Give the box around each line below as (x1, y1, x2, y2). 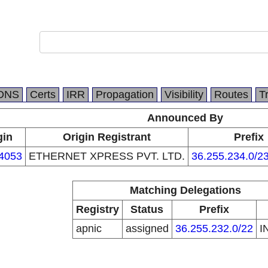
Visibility (165, 89, 203, 100)
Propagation (96, 89, 154, 100)
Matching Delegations (129, 184, 241, 196)
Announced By (147, 112, 223, 124)
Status (130, 203, 163, 215)
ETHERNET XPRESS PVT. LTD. (28, 150, 185, 162)
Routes (214, 89, 248, 100)
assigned (125, 223, 169, 234)
